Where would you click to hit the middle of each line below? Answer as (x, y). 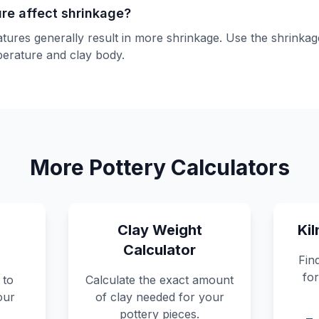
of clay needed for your (159, 297)
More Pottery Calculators (159, 167)
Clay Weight (159, 230)
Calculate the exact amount (159, 280)
